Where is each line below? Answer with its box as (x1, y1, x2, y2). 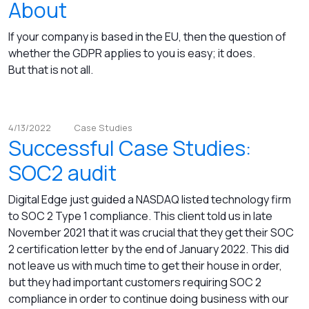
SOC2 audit (8, 159, 117, 188)
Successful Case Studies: (8, 134, 251, 163)
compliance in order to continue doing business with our (8, 291, 289, 307)
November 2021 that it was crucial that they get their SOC (8, 225, 294, 241)
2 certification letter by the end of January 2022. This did (8, 241, 289, 257)
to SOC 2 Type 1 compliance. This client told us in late (8, 208, 272, 224)
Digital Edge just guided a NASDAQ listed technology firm (8, 192, 291, 208)
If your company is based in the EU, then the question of (8, 29, 286, 45)
